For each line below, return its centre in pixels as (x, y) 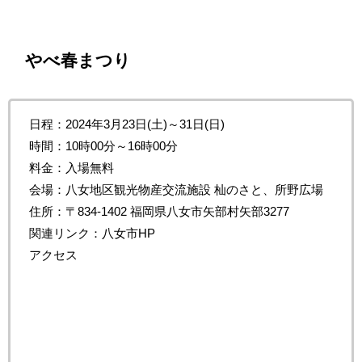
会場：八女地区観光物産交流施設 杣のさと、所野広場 (176, 189)
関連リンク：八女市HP (92, 233)
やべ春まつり (78, 61)
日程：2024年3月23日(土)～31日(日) (126, 124)
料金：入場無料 (71, 167)
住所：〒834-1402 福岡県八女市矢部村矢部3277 (159, 211)
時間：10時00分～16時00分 (103, 145)
